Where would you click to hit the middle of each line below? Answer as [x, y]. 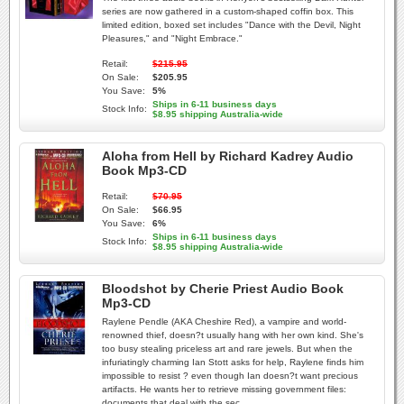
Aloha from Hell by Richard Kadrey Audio [228, 156]
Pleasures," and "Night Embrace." [172, 38]
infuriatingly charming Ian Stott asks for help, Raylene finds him [233, 362]
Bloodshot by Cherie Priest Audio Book [223, 289]
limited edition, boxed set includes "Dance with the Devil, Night [231, 25]
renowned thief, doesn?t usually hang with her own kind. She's [233, 335]
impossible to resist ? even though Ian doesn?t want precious [230, 376]
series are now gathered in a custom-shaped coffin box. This [228, 11]
